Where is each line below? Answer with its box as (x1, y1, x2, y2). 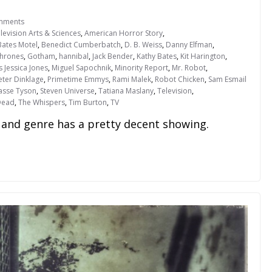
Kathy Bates (137, 51, 177, 62)
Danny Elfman (166, 39, 212, 50)
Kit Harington (180, 51, 225, 62)
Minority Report (115, 63, 168, 73)
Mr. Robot (172, 63, 206, 73)
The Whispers (18, 97, 65, 108)
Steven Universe (40, 86, 95, 97)
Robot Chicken (155, 74, 205, 85)
